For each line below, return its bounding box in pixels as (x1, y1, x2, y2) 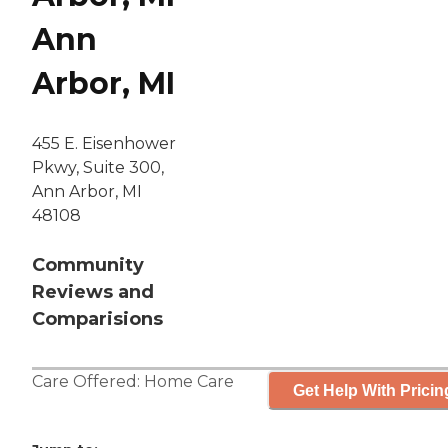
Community (32, 254, 144, 277)
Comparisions (32, 308, 163, 331)
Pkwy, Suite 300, (32, 158, 164, 178)
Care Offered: (32, 372, 144, 392)
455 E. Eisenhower (32, 134, 176, 154)
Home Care (144, 372, 234, 392)
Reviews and (32, 281, 154, 304)
